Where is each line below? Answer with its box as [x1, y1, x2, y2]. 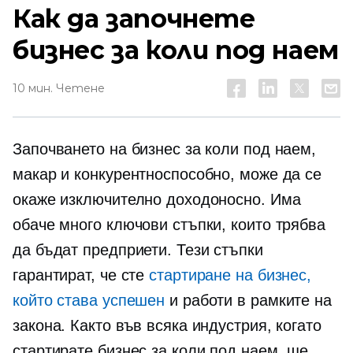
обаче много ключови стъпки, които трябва [13, 216, 325, 233]
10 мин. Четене [13, 81, 105, 95]
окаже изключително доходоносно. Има [13, 191, 301, 208]
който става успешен [13, 292, 165, 309]
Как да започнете [13, 3, 255, 34]
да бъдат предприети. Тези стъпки [13, 241, 263, 258]
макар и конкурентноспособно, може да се [13, 165, 322, 183]
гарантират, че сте [13, 266, 150, 284]
